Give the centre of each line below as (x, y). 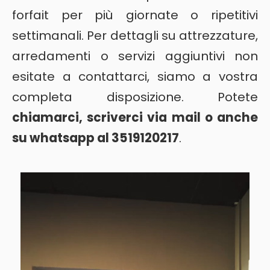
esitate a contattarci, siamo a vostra (135, 76)
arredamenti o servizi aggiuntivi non (135, 56)
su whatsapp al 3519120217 (96, 138)
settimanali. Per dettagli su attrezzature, (135, 35)
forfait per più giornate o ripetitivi (135, 15)
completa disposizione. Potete (135, 97)
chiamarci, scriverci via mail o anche (135, 117)
